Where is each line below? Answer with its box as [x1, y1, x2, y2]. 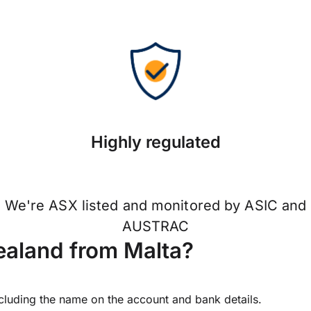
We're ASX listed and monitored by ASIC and [4, 197, 307, 215]
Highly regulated [90, 132, 221, 152]
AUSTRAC [121, 218, 190, 235]
